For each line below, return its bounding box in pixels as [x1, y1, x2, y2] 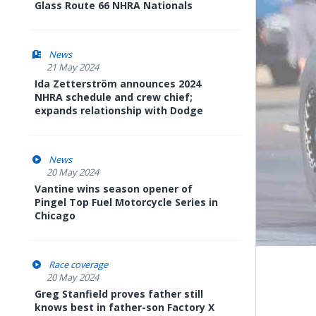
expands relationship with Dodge [35, 104, 203, 117]
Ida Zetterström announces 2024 [35, 77, 201, 90]
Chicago [35, 209, 75, 222]
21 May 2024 [47, 61, 99, 73]
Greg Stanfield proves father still [35, 287, 203, 300]
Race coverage [49, 258, 108, 271]
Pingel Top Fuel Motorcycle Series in [35, 195, 218, 209]
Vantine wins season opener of [35, 182, 193, 195]
